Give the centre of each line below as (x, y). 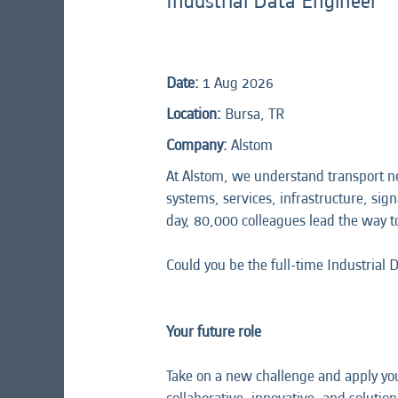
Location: (194, 114)
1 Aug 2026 (238, 83)
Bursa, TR (255, 114)
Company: (199, 145)
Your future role (214, 331)
